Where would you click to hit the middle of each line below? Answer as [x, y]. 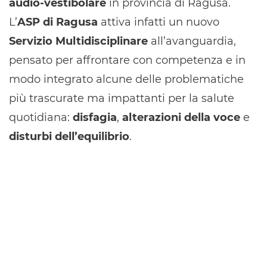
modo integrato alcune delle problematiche [126, 80]
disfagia [95, 118]
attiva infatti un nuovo [159, 22]
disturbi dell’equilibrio [69, 137]
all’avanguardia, [192, 41]
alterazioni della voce [181, 118]
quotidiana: [41, 118]
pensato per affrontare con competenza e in [127, 60]
